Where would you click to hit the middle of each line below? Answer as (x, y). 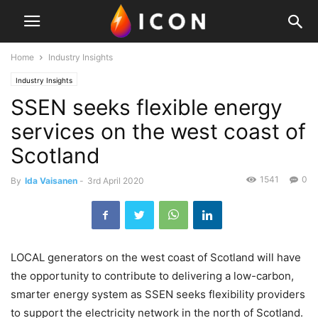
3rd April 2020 (116, 181)
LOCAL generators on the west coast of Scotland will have (156, 257)
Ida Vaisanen (51, 181)
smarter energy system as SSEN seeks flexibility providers (158, 294)
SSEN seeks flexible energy (147, 107)
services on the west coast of (158, 131)
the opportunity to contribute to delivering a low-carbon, (152, 276)
